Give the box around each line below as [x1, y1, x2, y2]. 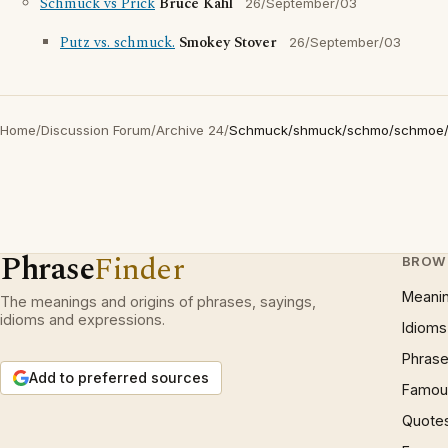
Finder [94, 246, 185, 293]
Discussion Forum [41, 122, 151, 138]
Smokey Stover [179, 32, 277, 54]
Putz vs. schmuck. [60, 32, 175, 54]
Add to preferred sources [29, 369, 209, 386]
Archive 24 [156, 122, 224, 138]
